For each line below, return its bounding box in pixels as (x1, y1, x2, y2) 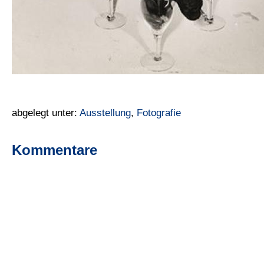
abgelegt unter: (12, 107, 80, 119)
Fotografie (137, 107, 181, 119)
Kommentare (12, 143, 97, 159)
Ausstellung (80, 107, 131, 119)
